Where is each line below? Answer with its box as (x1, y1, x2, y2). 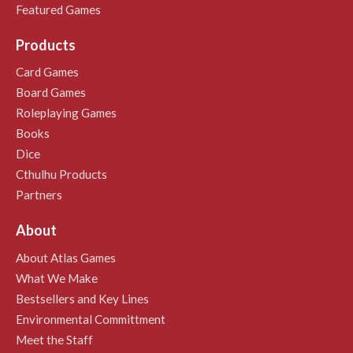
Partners (16, 188, 62, 203)
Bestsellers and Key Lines (16, 291, 149, 306)
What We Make (16, 270, 98, 285)
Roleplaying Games (16, 106, 117, 121)
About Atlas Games (16, 250, 116, 265)
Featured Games (16, 2, 101, 17)
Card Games (16, 65, 79, 80)
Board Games (16, 85, 86, 100)
